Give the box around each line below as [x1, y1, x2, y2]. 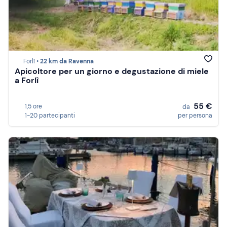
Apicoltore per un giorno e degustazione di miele [15, 66, 209, 77]
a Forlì [15, 75, 39, 86]
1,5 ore [25, 102, 42, 110]
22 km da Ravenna [40, 57, 94, 66]
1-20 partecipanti [25, 111, 75, 120]
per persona [178, 111, 212, 120]
